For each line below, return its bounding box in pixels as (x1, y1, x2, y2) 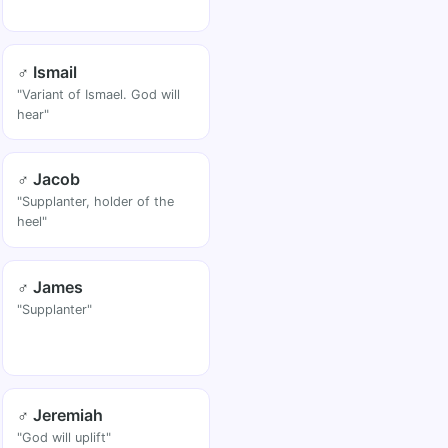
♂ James (17, 277, 84, 298)
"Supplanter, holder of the (17, 194, 175, 210)
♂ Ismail (17, 61, 78, 82)
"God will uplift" (17, 430, 112, 446)
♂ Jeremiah (17, 405, 104, 426)
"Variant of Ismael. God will (17, 86, 181, 102)
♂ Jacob (17, 169, 81, 190)
